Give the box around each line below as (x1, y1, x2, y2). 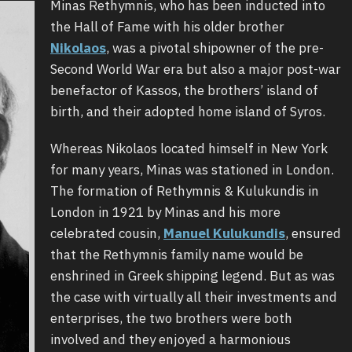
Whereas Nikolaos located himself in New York (50, 139, 328, 157)
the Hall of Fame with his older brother (50, 17, 284, 35)
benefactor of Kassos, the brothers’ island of (50, 81, 318, 99)
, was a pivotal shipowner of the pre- (106, 38, 324, 57)
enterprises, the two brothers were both (50, 309, 292, 327)
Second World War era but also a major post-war (50, 60, 341, 78)
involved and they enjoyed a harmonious (50, 330, 291, 348)
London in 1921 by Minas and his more (50, 203, 280, 221)
